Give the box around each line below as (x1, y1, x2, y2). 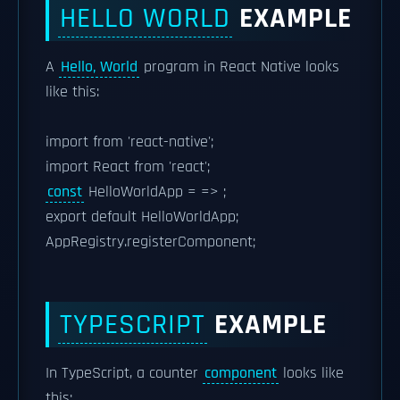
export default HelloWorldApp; (46, 207, 238, 227)
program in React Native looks (139, 57, 339, 77)
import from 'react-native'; (46, 132, 213, 152)
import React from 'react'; (46, 157, 210, 177)
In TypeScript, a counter (46, 363, 203, 383)
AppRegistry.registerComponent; (46, 232, 255, 252)
